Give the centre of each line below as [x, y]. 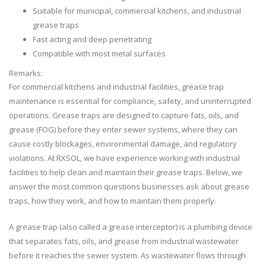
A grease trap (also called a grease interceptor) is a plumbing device [131, 227]
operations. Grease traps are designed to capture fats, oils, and [124, 115]
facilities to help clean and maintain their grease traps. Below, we [126, 172]
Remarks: [27, 73]
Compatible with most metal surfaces [99, 54]
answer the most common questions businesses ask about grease [129, 187]
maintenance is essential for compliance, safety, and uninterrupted [130, 101]
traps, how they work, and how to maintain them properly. [113, 201]
